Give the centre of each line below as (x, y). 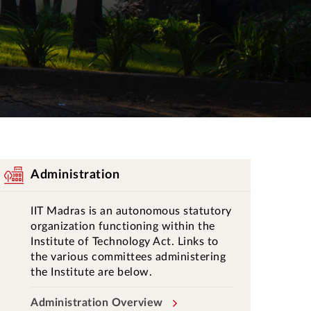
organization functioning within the (123, 226)
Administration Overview (97, 303)
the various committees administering (128, 257)
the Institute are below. (91, 272)
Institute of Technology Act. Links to (125, 242)
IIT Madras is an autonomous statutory (131, 211)
